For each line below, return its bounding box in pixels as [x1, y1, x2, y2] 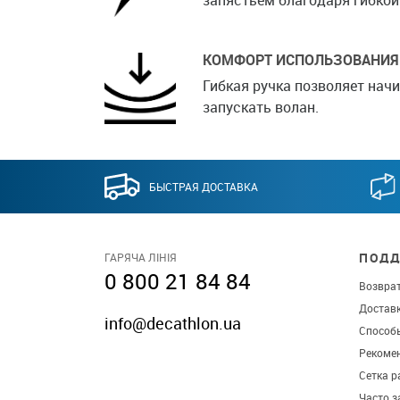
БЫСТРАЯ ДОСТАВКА [149, 179, 259, 194]
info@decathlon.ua [104, 312, 241, 334]
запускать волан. [203, 96, 319, 117]
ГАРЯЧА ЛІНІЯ [104, 249, 177, 264]
